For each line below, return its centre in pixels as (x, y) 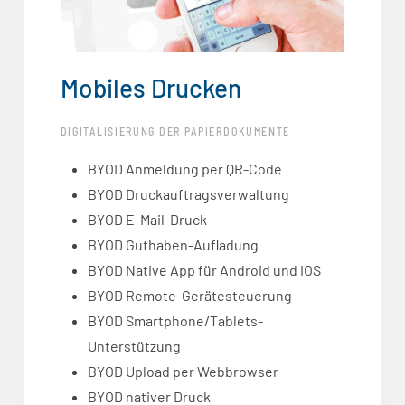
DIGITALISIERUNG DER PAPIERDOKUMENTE (175, 132)
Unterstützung (134, 346)
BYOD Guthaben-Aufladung (173, 245)
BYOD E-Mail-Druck (147, 220)
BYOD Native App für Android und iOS (204, 270)
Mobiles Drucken (151, 88)
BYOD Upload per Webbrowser (183, 372)
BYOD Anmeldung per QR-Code (184, 169)
